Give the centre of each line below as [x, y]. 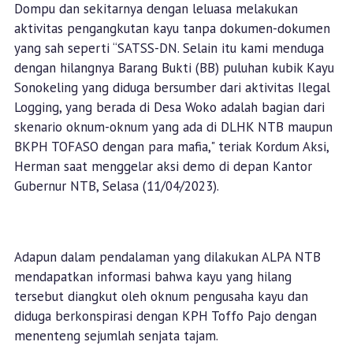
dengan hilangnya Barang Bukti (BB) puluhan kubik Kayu [174, 68]
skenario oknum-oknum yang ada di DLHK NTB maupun [173, 127]
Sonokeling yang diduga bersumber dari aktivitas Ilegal [172, 87]
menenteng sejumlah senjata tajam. [116, 336]
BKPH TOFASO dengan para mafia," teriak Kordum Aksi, [171, 147]
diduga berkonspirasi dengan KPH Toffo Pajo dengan [165, 316]
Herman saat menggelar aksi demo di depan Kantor [163, 166]
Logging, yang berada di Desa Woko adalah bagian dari [169, 107]
